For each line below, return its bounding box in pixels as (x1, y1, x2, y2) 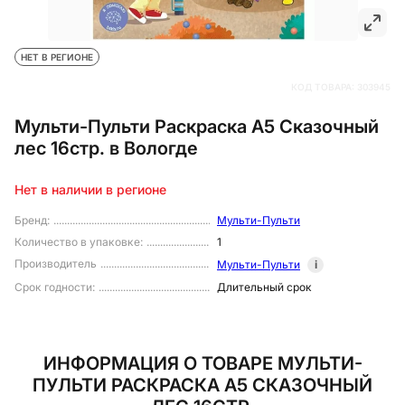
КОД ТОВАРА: (291, 81, 357, 92)
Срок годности (14, 280, 92, 295)
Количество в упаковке (14, 235, 140, 250)
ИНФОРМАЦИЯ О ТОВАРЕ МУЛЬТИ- (42, 353, 363, 375)
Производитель (14, 257, 97, 271)
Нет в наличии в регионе (14, 182, 166, 198)
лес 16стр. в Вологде (14, 137, 198, 159)
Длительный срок (217, 280, 312, 295)
